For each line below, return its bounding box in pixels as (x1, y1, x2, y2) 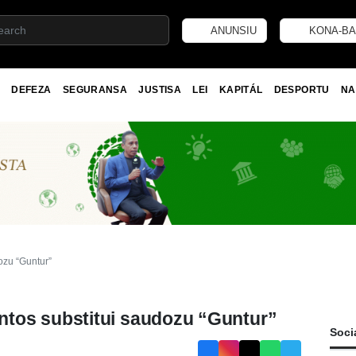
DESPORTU (273, 83, 330, 95)
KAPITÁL (219, 83, 263, 95)
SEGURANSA (62, 83, 128, 95)
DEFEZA (11, 83, 52, 95)
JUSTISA (138, 83, 181, 95)
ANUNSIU (208, 24, 257, 37)
